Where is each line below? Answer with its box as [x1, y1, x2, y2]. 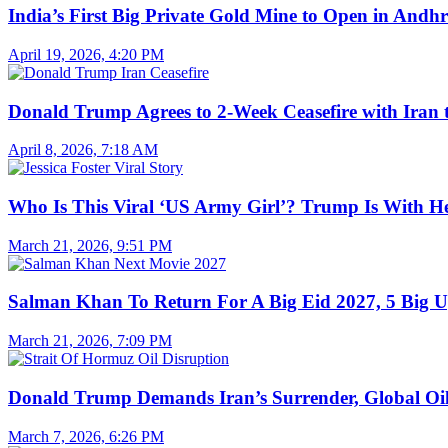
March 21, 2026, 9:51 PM [8, 236, 172, 254]
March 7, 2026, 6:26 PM [8, 427, 164, 445]
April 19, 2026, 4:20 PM [8, 45, 164, 63]
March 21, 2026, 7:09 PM [8, 332, 172, 350]
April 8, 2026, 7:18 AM [8, 141, 158, 159]
